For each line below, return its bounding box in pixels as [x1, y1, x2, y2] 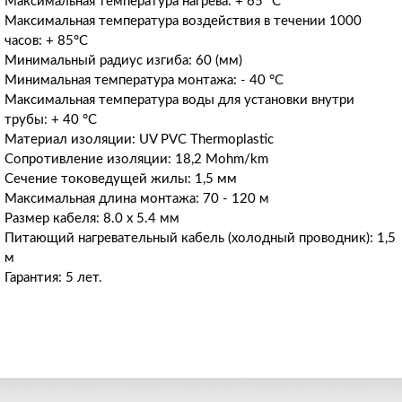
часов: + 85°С [4, 33, 88, 48]
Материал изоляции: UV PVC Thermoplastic [4, 132, 274, 146]
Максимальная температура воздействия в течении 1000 [4, 13, 362, 28]
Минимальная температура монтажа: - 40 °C [4, 73, 284, 87]
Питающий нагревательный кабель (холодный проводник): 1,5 [4, 231, 396, 245]
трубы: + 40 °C [4, 112, 97, 127]
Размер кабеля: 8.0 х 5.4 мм [4, 211, 179, 225]
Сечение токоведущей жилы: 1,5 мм [4, 171, 237, 186]
